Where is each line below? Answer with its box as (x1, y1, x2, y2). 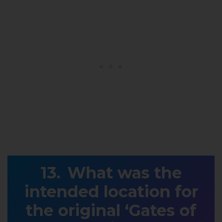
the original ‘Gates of (26, 200, 196, 220)
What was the (67, 163, 182, 182)
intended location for (24, 181, 198, 201)
